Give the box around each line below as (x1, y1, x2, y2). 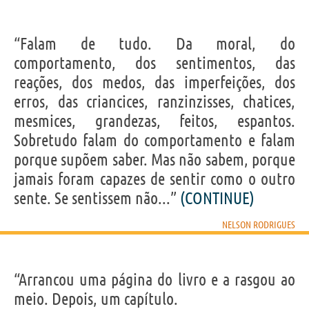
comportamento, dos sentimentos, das (14, 53, 295, 72)
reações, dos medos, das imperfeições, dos (14, 72, 295, 92)
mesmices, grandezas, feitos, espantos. (14, 111, 295, 130)
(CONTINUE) (180, 188, 255, 208)
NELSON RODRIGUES (222, 219, 295, 230)
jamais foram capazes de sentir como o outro (14, 169, 295, 188)
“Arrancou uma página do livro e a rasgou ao (14, 270, 295, 289)
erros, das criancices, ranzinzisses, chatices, (14, 92, 295, 111)
